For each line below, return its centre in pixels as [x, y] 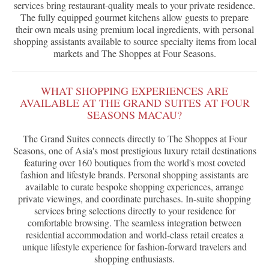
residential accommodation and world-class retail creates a [134, 235]
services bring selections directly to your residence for [134, 211]
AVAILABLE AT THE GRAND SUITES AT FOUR [134, 103]
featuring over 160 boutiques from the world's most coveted [134, 163]
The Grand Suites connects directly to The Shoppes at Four [134, 139]
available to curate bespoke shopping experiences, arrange [134, 187]
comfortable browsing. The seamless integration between [134, 223]
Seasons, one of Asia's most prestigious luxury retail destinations [134, 151]
